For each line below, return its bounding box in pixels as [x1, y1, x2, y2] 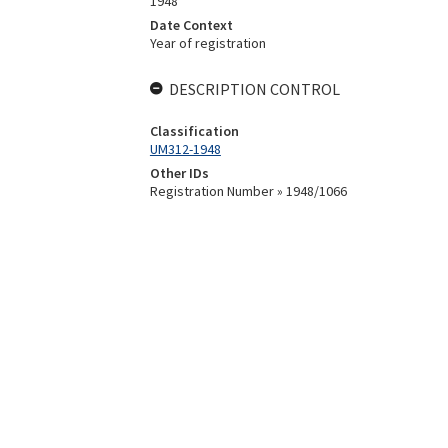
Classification [149, 122, 239, 140]
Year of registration [149, 34, 266, 52]
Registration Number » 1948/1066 [149, 182, 347, 200]
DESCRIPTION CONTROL [168, 79, 340, 99]
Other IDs [149, 164, 209, 182]
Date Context [149, 16, 233, 34]
